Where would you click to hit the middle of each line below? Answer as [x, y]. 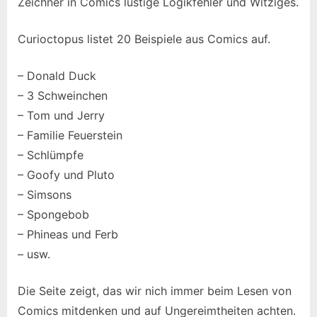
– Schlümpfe [51, 155]
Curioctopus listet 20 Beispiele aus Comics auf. [144, 39]
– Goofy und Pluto [66, 174]
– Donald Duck [57, 75]
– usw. [34, 254]
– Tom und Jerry [61, 115]
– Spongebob [53, 214]
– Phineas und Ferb [68, 234]
